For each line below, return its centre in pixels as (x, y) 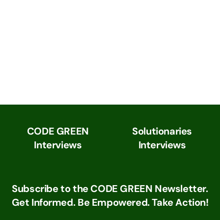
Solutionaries (162, 131)
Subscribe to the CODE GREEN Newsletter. (110, 189)
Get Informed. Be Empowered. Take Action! (110, 202)
